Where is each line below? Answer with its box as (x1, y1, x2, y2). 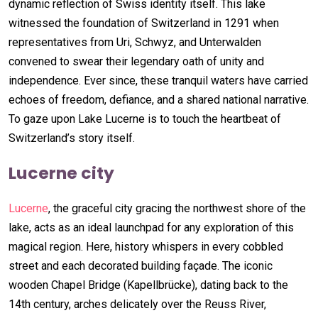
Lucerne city (9, 160, 114, 185)
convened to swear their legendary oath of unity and (9, 54, 264, 68)
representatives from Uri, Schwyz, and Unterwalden (9, 35, 261, 49)
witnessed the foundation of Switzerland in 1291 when (9, 16, 279, 30)
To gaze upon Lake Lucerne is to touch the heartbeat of (9, 111, 281, 126)
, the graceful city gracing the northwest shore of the (48, 201, 306, 215)
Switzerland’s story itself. (9, 131, 135, 145)
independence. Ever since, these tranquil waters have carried (9, 73, 308, 87)
